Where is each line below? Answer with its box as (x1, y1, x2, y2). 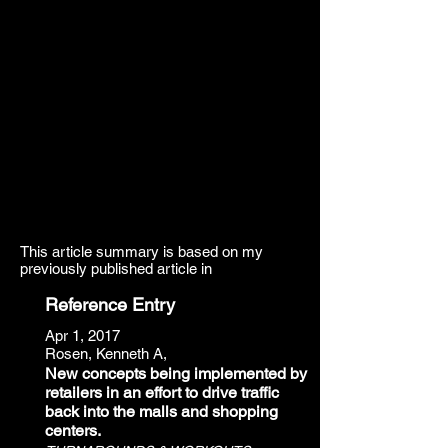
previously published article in (20, 260, 212, 277)
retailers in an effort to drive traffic (45, 383, 279, 402)
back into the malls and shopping (45, 402, 278, 421)
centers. (45, 421, 101, 440)
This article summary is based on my (20, 243, 263, 260)
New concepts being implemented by (45, 364, 307, 383)
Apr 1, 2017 (45, 327, 120, 344)
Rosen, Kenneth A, (45, 345, 167, 362)
